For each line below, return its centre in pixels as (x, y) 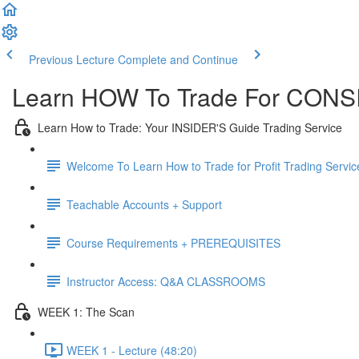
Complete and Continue (178, 59)
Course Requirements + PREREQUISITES (173, 242)
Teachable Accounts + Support (144, 204)
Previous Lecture (72, 59)
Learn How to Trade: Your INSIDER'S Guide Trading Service (190, 127)
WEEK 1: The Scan (86, 311)
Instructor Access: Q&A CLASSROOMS (166, 281)
